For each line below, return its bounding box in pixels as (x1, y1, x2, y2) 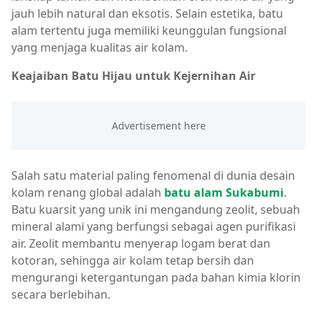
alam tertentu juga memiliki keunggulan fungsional (11, 22, 287, 38)
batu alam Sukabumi (164, 184, 284, 200)
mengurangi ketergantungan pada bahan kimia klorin (11, 269, 301, 285)
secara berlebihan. (11, 286, 110, 302)
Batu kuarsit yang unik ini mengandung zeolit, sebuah (11, 201, 300, 217)
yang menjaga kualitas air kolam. (11, 39, 188, 55)
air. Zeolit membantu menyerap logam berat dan (11, 235, 270, 251)
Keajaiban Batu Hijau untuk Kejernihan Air (11, 67, 255, 83)
